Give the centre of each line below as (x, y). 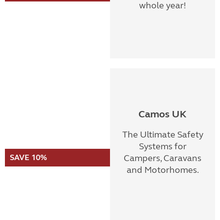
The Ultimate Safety (163, 135)
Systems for (163, 146)
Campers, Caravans (163, 158)
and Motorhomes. (163, 170)
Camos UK (163, 114)
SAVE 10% (28, 157)
